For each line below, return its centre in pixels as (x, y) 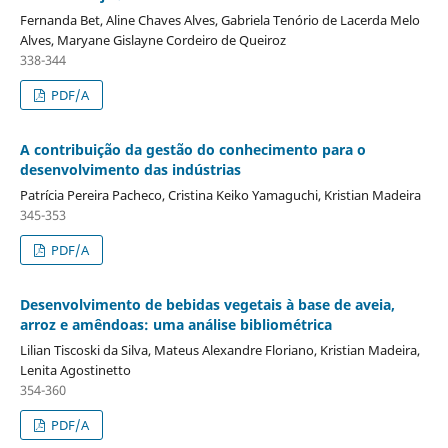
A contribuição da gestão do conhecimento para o (192, 149)
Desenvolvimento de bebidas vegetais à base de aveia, (207, 304)
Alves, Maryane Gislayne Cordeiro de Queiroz (152, 39)
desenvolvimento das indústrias (130, 169)
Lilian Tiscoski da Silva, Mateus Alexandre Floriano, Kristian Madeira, (219, 349)
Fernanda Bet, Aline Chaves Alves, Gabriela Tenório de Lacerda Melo (219, 19)
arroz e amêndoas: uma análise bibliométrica (175, 324)
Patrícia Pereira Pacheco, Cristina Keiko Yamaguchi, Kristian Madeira (220, 194)
